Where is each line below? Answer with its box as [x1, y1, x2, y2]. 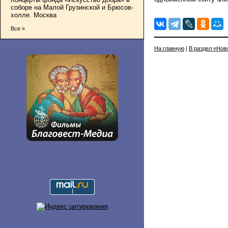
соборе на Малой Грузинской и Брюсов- [11, 3, 133, 11]
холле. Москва [11, 11, 56, 19]
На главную [154, 45, 184, 51]
